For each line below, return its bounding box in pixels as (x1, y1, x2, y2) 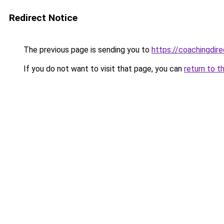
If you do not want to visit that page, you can (21, 64, 184, 73)
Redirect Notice (9, 12, 77, 23)
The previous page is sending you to (21, 45, 151, 54)
